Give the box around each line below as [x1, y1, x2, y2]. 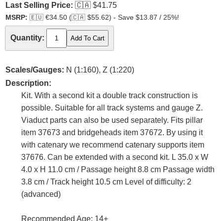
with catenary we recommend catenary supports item [21, 141, 204, 149]
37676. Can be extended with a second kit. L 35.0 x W [21, 153, 208, 162]
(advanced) [21, 190, 61, 199]
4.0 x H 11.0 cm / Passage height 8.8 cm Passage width [21, 165, 215, 174]
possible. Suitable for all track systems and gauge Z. [21, 104, 203, 112]
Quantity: [10, 34, 44, 42]
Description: [5, 79, 51, 88]
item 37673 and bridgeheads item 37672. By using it [21, 128, 203, 137]
